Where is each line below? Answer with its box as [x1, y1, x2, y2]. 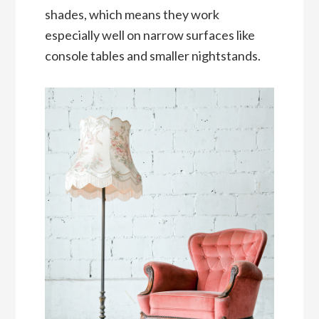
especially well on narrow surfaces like [44, 27, 255, 43]
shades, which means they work [44, 6, 219, 23]
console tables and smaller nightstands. [44, 48, 263, 64]
